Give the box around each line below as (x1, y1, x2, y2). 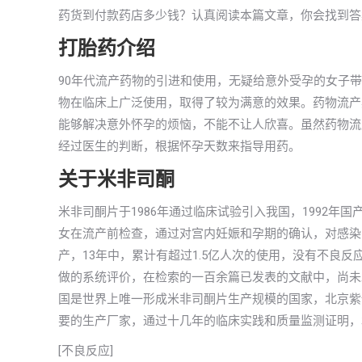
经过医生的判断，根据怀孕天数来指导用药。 (58, 139, 301, 154)
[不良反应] (58, 343, 113, 358)
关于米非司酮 (58, 168, 175, 191)
